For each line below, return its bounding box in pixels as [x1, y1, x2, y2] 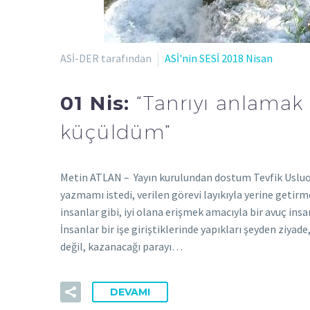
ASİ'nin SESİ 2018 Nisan [165, 51, 273, 65]
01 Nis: [60, 91, 137, 116]
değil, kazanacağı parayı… [60, 239, 183, 253]
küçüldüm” [60, 120, 172, 144]
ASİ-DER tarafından [60, 51, 152, 65]
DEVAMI [110, 285, 150, 298]
